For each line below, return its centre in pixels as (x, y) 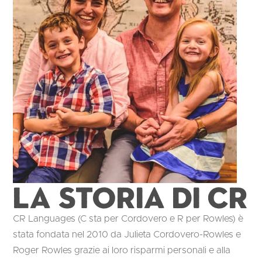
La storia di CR (131, 197)
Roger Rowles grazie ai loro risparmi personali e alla (122, 251)
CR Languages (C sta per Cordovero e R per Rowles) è (128, 219)
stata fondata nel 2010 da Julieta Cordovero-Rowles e (127, 235)
